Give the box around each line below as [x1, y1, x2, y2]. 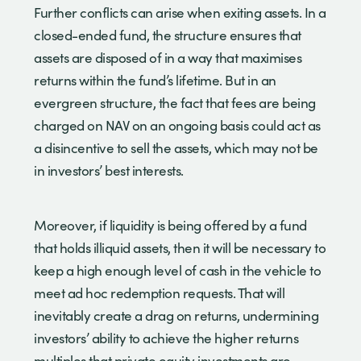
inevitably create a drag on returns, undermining [34, 305, 318, 325]
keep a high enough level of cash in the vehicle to [34, 260, 321, 280]
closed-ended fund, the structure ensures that [34, 25, 301, 44]
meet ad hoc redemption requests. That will [34, 283, 284, 302]
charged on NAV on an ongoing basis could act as [34, 115, 321, 135]
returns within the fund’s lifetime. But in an [34, 70, 276, 89]
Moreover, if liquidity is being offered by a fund [34, 215, 307, 234]
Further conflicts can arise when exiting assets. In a [34, 2, 326, 22]
